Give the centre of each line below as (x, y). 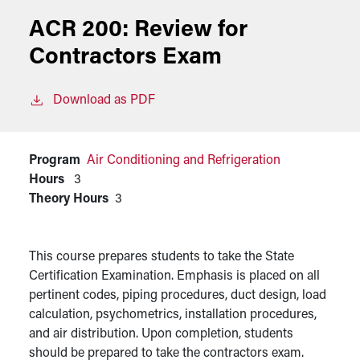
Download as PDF (104, 100)
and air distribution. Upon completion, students (161, 334)
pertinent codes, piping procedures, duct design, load (178, 296)
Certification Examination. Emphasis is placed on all (174, 276)
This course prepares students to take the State (162, 257)
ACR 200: (82, 30)
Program (55, 161)
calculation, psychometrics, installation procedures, (173, 315)
